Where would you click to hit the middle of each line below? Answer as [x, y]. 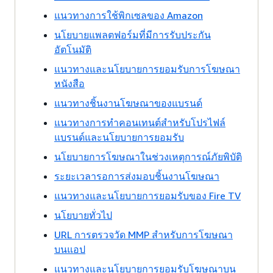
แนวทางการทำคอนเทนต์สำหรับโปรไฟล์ [140, 122]
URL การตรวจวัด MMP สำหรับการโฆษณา [144, 235]
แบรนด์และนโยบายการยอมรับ [119, 137]
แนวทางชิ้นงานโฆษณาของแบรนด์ [128, 103]
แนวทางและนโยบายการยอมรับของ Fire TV [147, 196]
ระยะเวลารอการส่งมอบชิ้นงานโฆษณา [137, 176]
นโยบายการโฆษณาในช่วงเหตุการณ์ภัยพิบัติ [148, 157]
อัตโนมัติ [73, 49]
